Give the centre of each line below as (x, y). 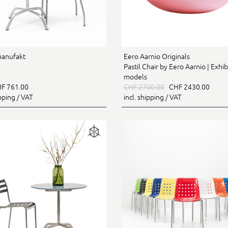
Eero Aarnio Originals (157, 56)
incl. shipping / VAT (153, 97)
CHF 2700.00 (144, 87)
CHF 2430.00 (187, 87)
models (135, 77)
